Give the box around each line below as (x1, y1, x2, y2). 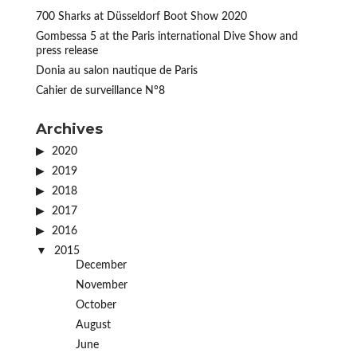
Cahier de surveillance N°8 (35, 85, 165, 97)
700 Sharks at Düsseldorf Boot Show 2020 (35, 11, 247, 23)
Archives (35, 120, 103, 139)
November (75, 280, 127, 292)
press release (35, 45, 98, 57)
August (75, 320, 111, 331)
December (75, 260, 127, 272)
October (75, 300, 116, 312)
